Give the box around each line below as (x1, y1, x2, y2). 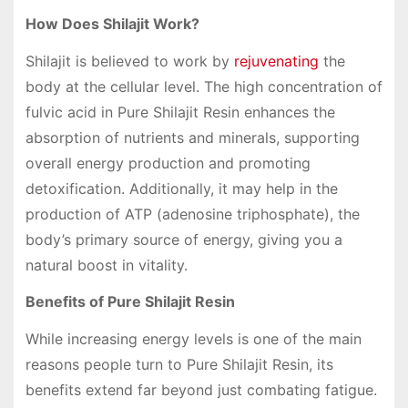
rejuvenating (233, 51, 319, 70)
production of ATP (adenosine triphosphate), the (25, 204, 360, 223)
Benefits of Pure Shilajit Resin (25, 292, 235, 311)
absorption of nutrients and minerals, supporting (25, 127, 360, 147)
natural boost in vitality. (25, 255, 188, 274)
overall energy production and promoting (25, 153, 311, 172)
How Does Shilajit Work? (25, 14, 199, 33)
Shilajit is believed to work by (25, 51, 234, 70)
